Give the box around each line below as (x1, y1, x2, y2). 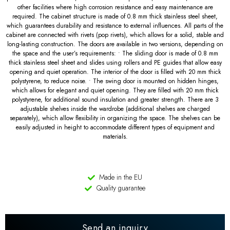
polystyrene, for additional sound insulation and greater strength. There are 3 (11, 95, 219, 105)
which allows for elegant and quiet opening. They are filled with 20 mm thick (12, 86, 218, 95)
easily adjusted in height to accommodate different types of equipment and (15, 123, 215, 132)
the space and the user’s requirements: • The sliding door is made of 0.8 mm (12, 49, 218, 59)
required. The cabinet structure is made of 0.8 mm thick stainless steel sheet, (12, 12, 218, 22)
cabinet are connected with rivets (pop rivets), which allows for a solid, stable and (6, 30, 224, 40)
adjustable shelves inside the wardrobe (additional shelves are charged (20, 104, 210, 114)
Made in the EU (99, 172, 143, 183)
